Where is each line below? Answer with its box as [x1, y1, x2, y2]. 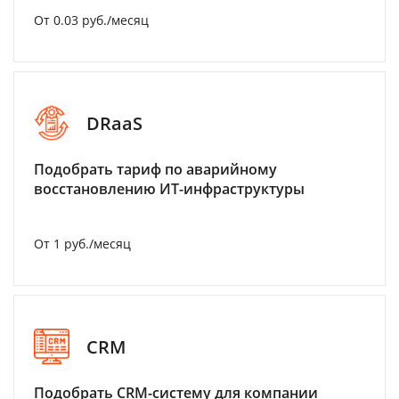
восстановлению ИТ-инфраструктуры [34, 179, 305, 199]
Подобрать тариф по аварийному [34, 159, 277, 179]
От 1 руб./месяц [34, 235, 131, 252]
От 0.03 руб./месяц [34, 12, 149, 28]
